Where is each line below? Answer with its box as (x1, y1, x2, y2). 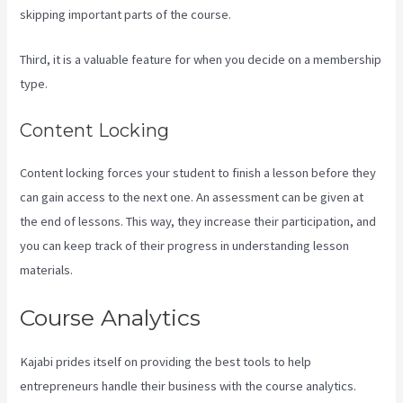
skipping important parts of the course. (20, 6, 232, 23)
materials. (20, 261, 74, 278)
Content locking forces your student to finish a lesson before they (20, 164, 377, 181)
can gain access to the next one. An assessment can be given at (20, 188, 364, 205)
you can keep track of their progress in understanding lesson (20, 237, 350, 254)
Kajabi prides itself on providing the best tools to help (20, 354, 312, 371)
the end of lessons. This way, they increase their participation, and (20, 212, 377, 229)
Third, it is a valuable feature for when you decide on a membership (20, 51, 382, 68)
